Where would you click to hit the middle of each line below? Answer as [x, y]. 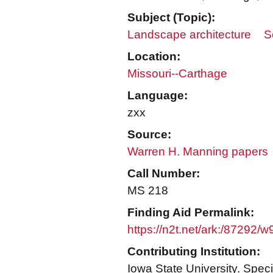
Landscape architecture [189, 34]
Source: [149, 134]
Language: [158, 95]
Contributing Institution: [194, 251]
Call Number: [164, 173]
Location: [154, 56]
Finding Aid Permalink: [191, 212]
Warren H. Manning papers [198, 151]
